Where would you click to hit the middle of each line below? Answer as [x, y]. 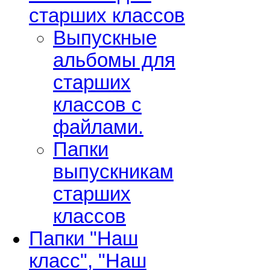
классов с [97, 105]
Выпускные [105, 38]
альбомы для [114, 61]
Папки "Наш [83, 239]
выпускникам [113, 172]
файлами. [98, 127]
